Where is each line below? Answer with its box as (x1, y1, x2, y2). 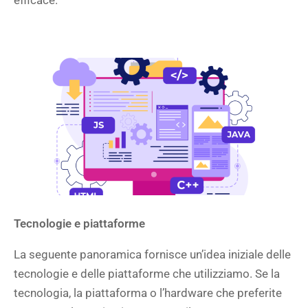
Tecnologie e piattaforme (14, 217, 145, 230)
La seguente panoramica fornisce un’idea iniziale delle (14, 247, 291, 261)
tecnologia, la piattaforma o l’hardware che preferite (14, 286, 282, 300)
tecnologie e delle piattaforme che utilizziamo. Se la (14, 267, 280, 280)
